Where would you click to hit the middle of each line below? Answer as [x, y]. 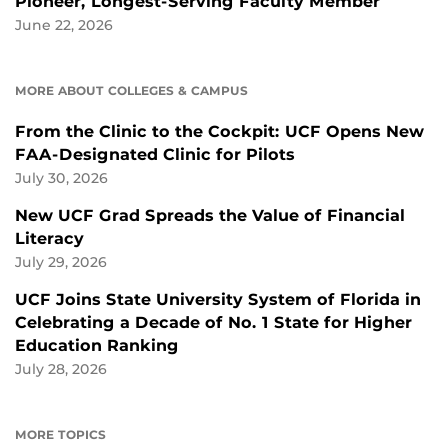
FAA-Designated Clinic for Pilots [155, 155]
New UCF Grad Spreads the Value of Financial [210, 216]
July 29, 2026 [61, 262]
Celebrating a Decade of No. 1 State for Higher [213, 323]
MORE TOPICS [60, 435]
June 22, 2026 [64, 25]
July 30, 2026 [61, 178]
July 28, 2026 [61, 369]
